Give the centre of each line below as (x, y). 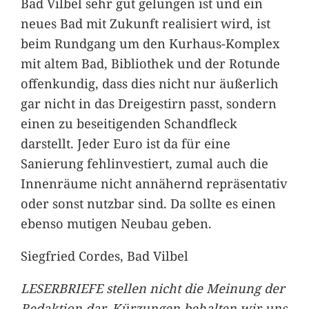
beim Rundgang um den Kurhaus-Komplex (150, 43)
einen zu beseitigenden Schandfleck (129, 123)
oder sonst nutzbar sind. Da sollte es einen (148, 203)
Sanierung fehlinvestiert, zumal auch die (144, 163)
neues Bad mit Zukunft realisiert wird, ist (145, 23)
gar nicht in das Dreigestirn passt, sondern (148, 103)
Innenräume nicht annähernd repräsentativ (154, 183)
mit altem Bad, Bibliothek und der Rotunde (150, 63)
